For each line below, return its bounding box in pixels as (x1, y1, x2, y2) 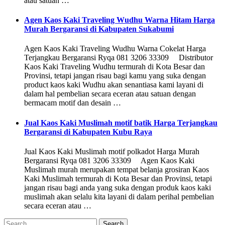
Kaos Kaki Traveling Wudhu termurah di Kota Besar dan (24, 62, 205, 71)
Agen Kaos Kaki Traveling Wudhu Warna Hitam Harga (24, 16, 215, 25)
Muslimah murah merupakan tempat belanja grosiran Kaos (24, 165, 209, 174)
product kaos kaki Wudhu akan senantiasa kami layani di (24, 80, 203, 89)
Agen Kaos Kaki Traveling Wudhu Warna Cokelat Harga (24, 44, 206, 53)
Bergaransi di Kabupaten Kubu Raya (24, 127, 152, 136)
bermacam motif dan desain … (24, 98, 121, 107)
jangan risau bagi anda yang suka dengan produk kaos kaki (24, 183, 211, 192)
